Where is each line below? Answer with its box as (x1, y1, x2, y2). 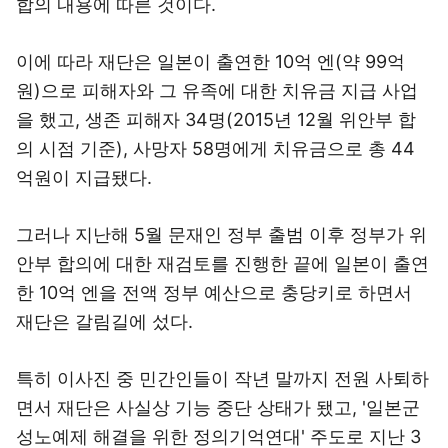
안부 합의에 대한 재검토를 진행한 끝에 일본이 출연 (16, 253, 429, 274)
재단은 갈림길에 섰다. (16, 311, 193, 332)
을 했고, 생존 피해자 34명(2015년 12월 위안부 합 (16, 109, 416, 130)
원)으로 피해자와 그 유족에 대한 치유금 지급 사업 (16, 80, 418, 101)
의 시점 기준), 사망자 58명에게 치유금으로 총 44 (16, 138, 415, 159)
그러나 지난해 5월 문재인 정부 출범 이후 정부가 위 (16, 224, 427, 245)
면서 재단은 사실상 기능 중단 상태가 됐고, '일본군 (16, 397, 420, 418)
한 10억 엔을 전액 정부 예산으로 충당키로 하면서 (16, 282, 412, 303)
